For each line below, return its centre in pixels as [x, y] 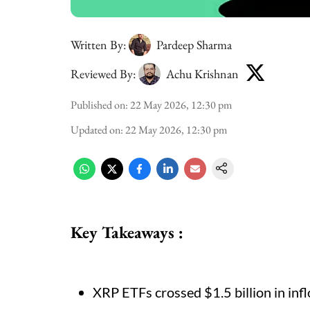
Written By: [98, 45]
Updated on [95, 130]
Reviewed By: [103, 73]
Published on [98, 105]
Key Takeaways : [127, 232]
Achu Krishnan [202, 73]
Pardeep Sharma [194, 45]
